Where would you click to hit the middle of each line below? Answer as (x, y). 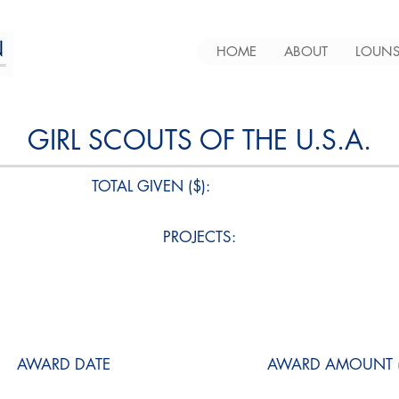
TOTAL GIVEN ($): (151, 186)
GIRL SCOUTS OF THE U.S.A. (199, 140)
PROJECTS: (199, 237)
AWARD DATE (64, 364)
